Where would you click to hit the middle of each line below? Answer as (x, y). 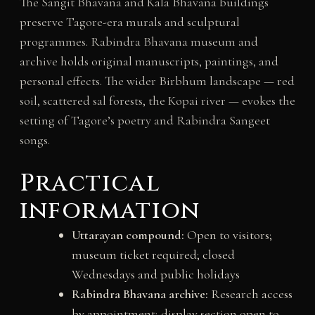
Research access (250, 294)
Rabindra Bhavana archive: (140, 294)
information (110, 211)
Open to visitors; (228, 235)
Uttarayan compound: (128, 235)
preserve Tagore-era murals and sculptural (129, 22)
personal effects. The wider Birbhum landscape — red (157, 81)
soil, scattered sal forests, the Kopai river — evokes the (157, 101)
